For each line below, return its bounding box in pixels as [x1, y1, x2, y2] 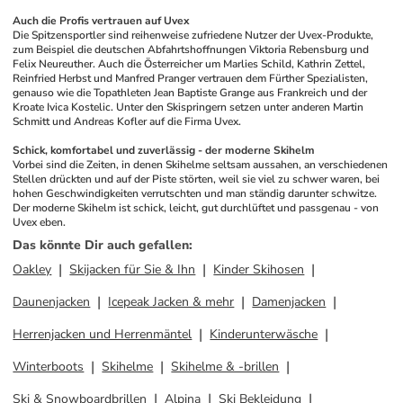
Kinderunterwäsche [210, 326, 318, 343]
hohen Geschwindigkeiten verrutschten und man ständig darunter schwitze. [13, 186, 378, 201]
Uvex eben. [13, 215, 67, 229]
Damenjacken [252, 293, 327, 310]
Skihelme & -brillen [171, 358, 280, 375]
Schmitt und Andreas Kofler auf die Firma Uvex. [13, 114, 245, 129]
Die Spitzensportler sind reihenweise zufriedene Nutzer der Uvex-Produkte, [13, 28, 374, 42]
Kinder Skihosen [213, 261, 305, 278]
